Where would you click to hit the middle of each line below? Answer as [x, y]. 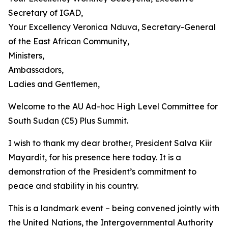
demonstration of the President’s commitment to [102, 172]
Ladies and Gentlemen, [54, 84]
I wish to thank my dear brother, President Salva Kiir [110, 143]
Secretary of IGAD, [46, 13]
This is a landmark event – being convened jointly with [114, 208]
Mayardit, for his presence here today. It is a [95, 157]
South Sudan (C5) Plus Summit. [68, 121]
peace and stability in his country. [73, 186]
